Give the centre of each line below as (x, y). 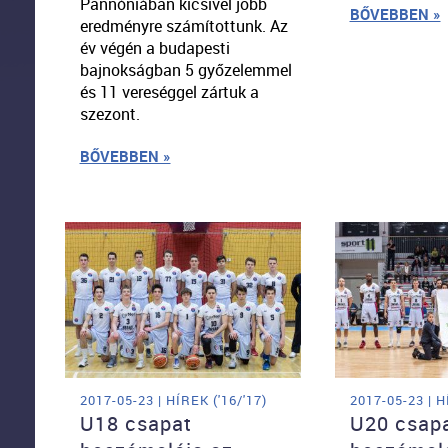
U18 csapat (135, 423)
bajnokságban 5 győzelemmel (185, 69)
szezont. (109, 113)
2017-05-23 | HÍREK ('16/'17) (173, 399)
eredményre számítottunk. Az (183, 25)
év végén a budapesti (154, 47)
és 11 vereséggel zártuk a (169, 91)
